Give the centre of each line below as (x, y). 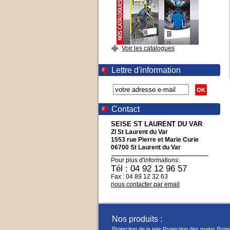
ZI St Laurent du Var (139, 132)
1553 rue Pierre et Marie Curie (155, 140)
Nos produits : (137, 219)
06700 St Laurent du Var (146, 147)
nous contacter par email (145, 184)
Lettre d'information (146, 70)
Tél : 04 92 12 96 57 (149, 169)
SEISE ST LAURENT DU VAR (157, 124)
